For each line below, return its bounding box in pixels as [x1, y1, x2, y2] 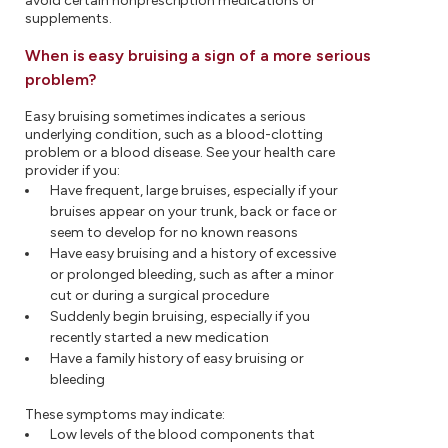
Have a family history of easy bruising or [50, 350, 304, 367]
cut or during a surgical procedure [50, 287, 269, 304]
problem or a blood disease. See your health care [25, 144, 335, 161]
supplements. [25, 10, 112, 27]
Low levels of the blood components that [50, 426, 315, 443]
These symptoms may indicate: [25, 406, 226, 423]
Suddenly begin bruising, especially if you [50, 308, 310, 325]
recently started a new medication [50, 329, 269, 346]
